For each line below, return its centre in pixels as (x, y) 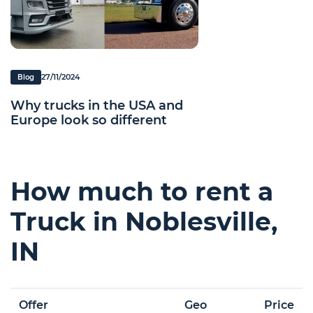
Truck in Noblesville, (144, 221)
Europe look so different (89, 120)
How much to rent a (142, 191)
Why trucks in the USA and (97, 105)
